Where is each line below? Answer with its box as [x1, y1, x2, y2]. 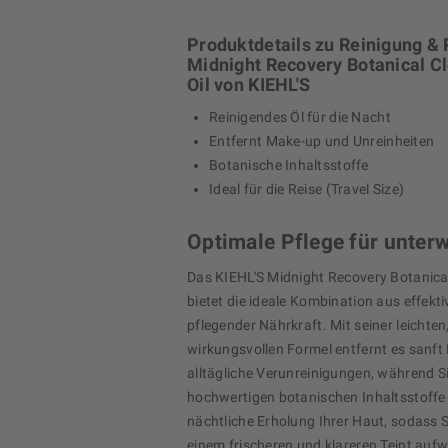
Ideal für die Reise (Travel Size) [209, 181, 405, 198]
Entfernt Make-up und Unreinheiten [209, 133, 435, 150]
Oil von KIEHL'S [187, 74, 311, 96]
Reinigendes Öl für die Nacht [209, 109, 391, 126]
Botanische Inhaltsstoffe [209, 157, 369, 174]
